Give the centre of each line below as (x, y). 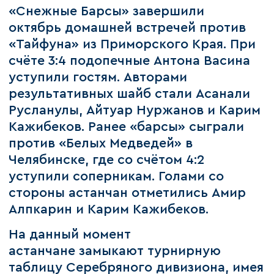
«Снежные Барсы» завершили (107, 11)
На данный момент (70, 235)
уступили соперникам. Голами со (117, 176)
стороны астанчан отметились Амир (128, 193)
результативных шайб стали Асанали (130, 94)
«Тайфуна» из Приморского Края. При (132, 44)
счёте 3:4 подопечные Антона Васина (130, 61)
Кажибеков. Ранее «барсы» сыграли (127, 127)
